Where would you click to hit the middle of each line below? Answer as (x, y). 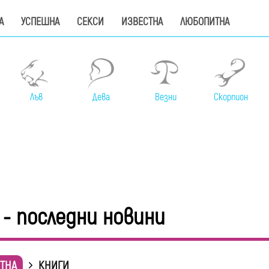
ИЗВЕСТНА (142, 22)
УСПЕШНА (40, 22)
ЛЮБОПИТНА (205, 22)
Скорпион (231, 98)
